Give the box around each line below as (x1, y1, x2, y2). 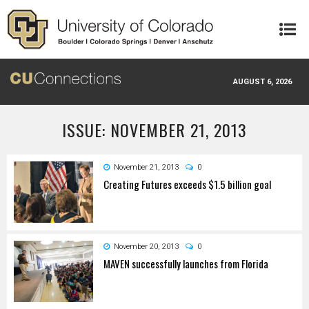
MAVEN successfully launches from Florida (103, 255, 268, 271)
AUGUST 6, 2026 (233, 77, 292, 86)
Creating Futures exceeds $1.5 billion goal (103, 176, 271, 192)
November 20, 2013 (114, 241, 179, 251)
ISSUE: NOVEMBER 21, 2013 (62, 117, 247, 142)
